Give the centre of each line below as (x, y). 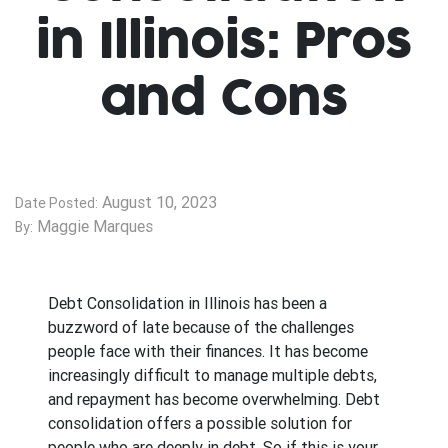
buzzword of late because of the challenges (201, 326)
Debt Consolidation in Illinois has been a (187, 302)
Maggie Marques (93, 225)
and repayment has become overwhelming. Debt (214, 398)
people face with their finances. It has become (208, 350)
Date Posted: (56, 202)
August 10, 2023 (157, 201)
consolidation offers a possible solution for (200, 422)
